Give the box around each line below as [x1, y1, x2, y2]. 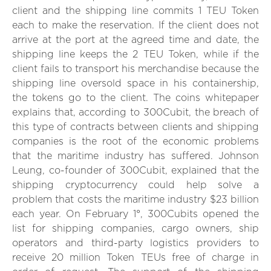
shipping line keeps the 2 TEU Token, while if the [12, 50, 259, 60]
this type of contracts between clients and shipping [12, 122, 259, 132]
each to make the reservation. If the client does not [12, 21, 259, 31]
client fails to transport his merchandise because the [12, 64, 259, 74]
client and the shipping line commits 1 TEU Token [12, 6, 259, 16]
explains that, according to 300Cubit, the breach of [12, 108, 259, 118]
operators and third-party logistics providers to [12, 238, 259, 249]
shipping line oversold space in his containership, [12, 79, 259, 89]
